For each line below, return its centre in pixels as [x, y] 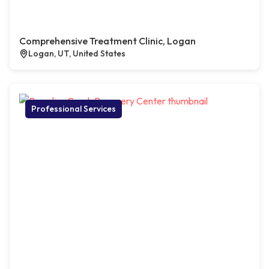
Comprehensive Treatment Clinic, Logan [107, 41]
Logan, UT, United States [77, 54]
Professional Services [74, 109]
